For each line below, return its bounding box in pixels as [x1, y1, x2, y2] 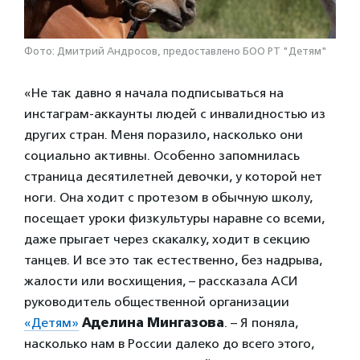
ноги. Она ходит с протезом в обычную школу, [24, 189, 313, 205]
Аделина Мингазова [82, 314, 224, 330]
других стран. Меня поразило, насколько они [24, 126, 303, 142]
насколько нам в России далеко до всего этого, [24, 335, 314, 351]
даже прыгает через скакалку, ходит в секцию [24, 231, 310, 247]
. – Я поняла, [224, 314, 298, 330]
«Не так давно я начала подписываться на [24, 84, 284, 100]
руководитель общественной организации [24, 293, 289, 309]
